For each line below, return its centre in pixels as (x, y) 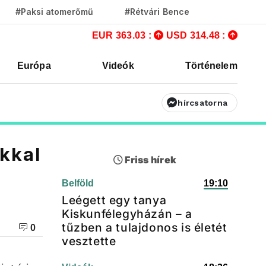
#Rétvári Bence (157, 12)
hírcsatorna (202, 103)
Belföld (78, 183)
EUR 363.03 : (123, 35)
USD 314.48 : (197, 35)
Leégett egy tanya (114, 200)
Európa (34, 66)
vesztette (89, 241)
